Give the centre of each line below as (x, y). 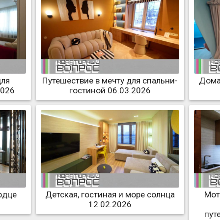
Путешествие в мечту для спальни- (110, 80)
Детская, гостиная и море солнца (110, 195)
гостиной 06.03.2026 (110, 90)
